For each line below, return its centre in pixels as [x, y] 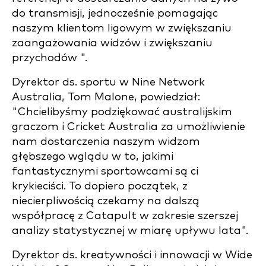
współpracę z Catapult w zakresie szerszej [125, 216]
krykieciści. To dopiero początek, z [100, 186]
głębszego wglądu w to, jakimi [93, 156]
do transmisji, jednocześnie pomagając [115, 13]
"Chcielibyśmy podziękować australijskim [122, 112]
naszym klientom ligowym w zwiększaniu [122, 28]
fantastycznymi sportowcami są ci [105, 171]
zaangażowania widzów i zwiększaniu [112, 43]
